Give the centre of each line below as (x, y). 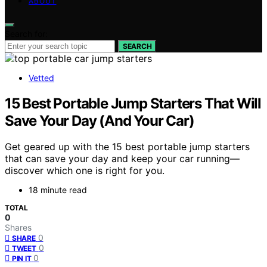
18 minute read (58, 190)
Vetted (41, 77)
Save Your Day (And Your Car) (100, 120)
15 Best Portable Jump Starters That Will (133, 103)
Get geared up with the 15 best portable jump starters (127, 147)
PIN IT (22, 259)
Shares (18, 228)
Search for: (26, 33)
